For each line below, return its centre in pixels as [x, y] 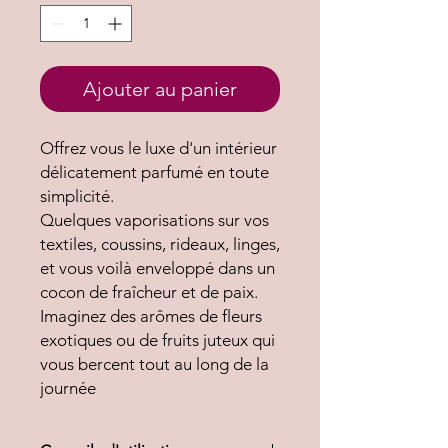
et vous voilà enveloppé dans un [157, 267]
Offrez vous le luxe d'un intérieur [158, 147]
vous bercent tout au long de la [154, 363]
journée [68, 387]
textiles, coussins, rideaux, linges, [160, 243]
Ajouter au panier [160, 88]
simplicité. [77, 195]
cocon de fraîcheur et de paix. [149, 291]
